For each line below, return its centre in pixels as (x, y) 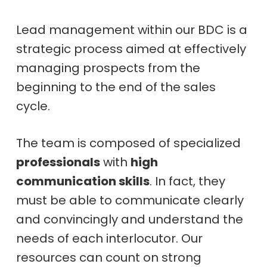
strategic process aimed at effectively (131, 49)
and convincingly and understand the (129, 219)
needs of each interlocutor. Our (109, 238)
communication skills (83, 181)
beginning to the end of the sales (116, 87)
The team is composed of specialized (128, 143)
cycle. (33, 106)
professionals (58, 162)
